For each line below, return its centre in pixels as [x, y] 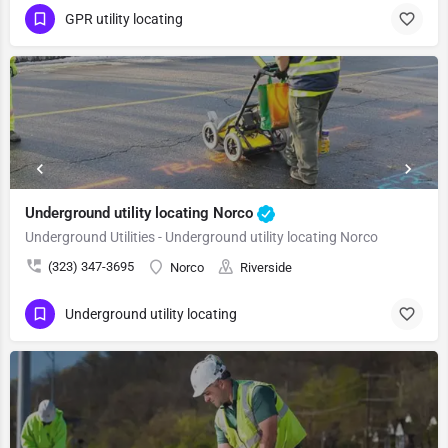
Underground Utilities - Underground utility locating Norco [201, 237]
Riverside [266, 267]
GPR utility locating [124, 18]
